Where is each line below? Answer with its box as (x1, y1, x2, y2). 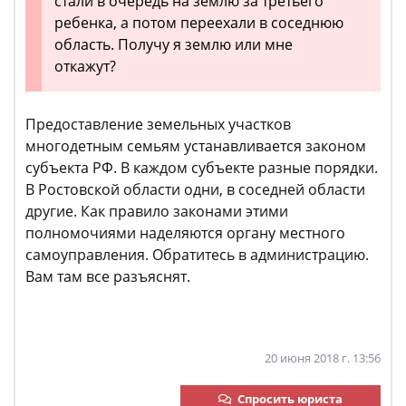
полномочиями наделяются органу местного (25, 223, 345, 243)
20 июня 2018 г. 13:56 (265, 350, 381, 366)
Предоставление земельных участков (25, 114, 291, 134)
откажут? (54, 56, 116, 76)
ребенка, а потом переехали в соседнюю (54, 13, 343, 33)
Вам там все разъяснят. (25, 266, 190, 286)
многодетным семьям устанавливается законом (25, 136, 366, 156)
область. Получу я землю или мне (54, 34, 293, 54)
